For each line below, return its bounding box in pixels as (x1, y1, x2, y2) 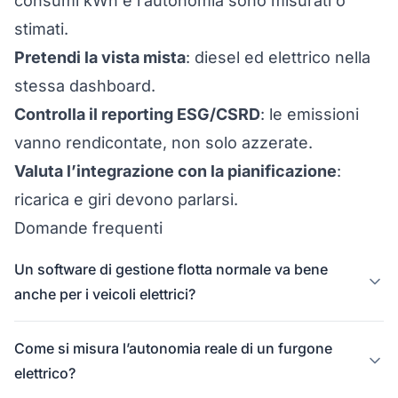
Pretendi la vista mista (14, 48, 186, 67)
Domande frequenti (14, 219, 163, 237)
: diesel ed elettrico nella (186, 48, 370, 67)
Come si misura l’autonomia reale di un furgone (14, 339, 332, 357)
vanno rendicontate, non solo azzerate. (14, 133, 313, 152)
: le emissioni (260, 105, 359, 123)
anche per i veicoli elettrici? (14, 285, 195, 303)
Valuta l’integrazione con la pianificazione (14, 162, 337, 180)
